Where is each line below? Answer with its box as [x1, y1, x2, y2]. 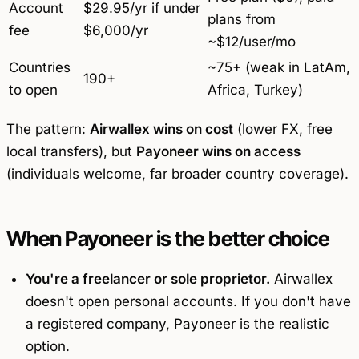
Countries [9, 58, 71, 75]
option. [25, 338, 70, 355]
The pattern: [6, 121, 90, 138]
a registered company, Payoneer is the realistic [25, 316, 329, 333]
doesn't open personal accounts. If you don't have [25, 293, 351, 310]
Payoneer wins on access [136, 143, 301, 160]
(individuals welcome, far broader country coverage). [6, 166, 349, 183]
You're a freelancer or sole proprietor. [25, 271, 270, 288]
